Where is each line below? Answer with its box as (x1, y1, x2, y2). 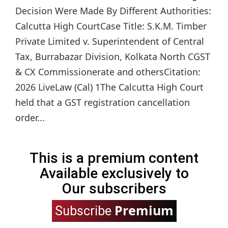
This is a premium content (30, 150, 198, 167)
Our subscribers (62, 180, 166, 197)
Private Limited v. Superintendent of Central (15, 35, 204, 48)
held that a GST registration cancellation (15, 96, 190, 109)
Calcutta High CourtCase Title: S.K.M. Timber (15, 20, 207, 33)
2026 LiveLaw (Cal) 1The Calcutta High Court (15, 81, 204, 94)
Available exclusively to (39, 165, 189, 182)
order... (15, 111, 45, 124)
